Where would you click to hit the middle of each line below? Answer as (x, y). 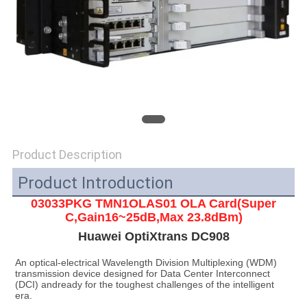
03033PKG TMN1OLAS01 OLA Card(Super (153, 204)
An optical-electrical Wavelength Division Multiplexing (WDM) (146, 263)
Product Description (67, 155)
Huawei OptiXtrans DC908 (153, 237)
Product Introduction (95, 183)
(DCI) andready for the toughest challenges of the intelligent (144, 285)
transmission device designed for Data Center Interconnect (142, 274)
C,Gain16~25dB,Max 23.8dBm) (153, 218)
